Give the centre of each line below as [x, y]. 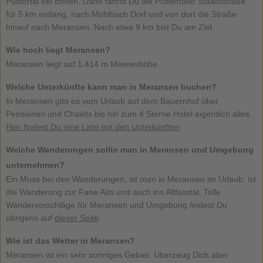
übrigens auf [30, 218]
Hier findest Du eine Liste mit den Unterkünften [92, 127]
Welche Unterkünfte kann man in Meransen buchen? [111, 87]
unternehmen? [35, 165]
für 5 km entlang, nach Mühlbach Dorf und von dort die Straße [121, 14]
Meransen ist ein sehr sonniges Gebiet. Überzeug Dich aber [117, 255]
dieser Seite [76, 218]
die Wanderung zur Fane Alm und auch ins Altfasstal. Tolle [113, 192]
